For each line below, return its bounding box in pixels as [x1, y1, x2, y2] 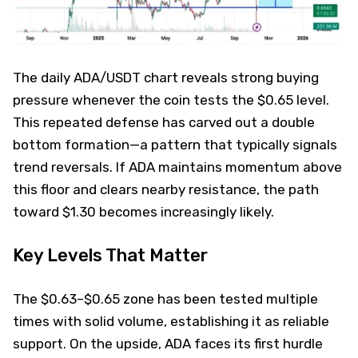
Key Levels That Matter [13, 244, 208, 266]
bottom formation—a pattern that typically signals [13, 136, 337, 153]
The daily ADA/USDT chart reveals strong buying [13, 69, 319, 86]
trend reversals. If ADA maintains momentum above [13, 158, 342, 175]
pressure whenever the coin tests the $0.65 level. [13, 91, 329, 108]
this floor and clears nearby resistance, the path [13, 181, 319, 197]
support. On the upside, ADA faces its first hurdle [13, 335, 323, 352]
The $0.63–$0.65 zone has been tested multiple [13, 290, 318, 307]
